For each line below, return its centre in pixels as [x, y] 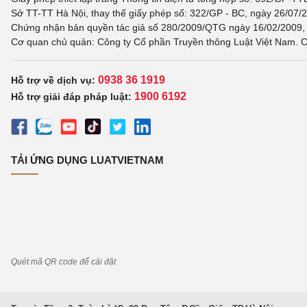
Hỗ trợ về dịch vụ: [54, 80]
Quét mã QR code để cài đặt [63, 262]
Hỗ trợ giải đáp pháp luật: [71, 97]
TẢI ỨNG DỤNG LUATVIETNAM [87, 160]
